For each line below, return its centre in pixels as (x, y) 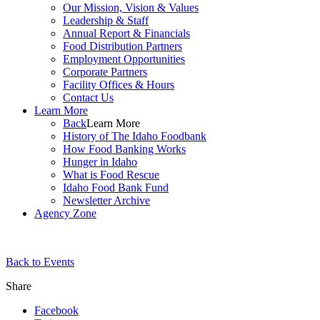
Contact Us (88, 97)
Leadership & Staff (106, 20)
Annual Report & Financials (126, 33)
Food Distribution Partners (122, 46)
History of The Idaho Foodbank (135, 136)
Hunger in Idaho (100, 162)
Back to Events (40, 262)
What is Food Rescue (111, 175)
